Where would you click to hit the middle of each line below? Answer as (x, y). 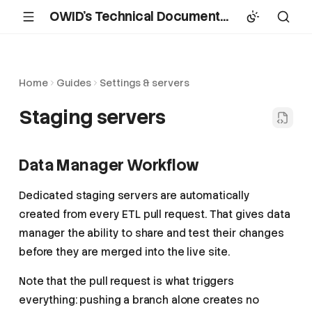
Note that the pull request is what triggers (126, 281)
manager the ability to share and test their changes (151, 233)
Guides (74, 83)
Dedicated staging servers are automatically (134, 196)
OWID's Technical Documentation (224, 16)
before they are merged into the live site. (124, 252)
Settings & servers (145, 83)
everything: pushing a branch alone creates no (139, 300)
